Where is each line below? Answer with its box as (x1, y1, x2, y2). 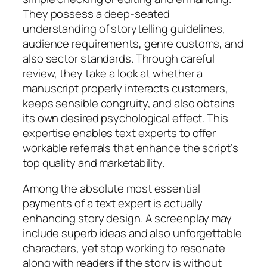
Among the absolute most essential (23, 181, 200, 197)
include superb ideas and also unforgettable (23, 225, 242, 241)
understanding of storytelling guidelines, (23, 20, 225, 36)
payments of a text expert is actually (23, 195, 203, 212)
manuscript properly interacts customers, (23, 80, 228, 96)
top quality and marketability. (23, 154, 164, 170)
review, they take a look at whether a (23, 65, 203, 81)
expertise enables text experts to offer (23, 125, 216, 141)
